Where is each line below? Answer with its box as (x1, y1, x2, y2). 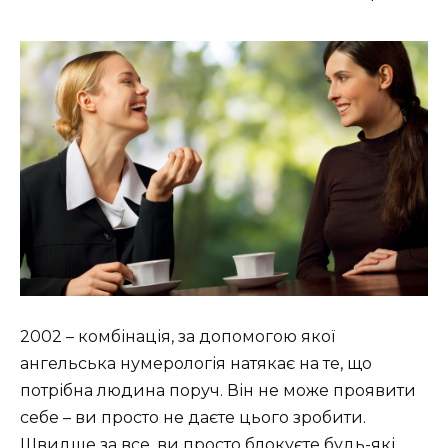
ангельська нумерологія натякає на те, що (20, 353, 372, 373)
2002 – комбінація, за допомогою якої (20, 326, 335, 346)
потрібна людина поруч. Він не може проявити (20, 380, 416, 400)
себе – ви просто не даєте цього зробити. (20, 407, 366, 427)
